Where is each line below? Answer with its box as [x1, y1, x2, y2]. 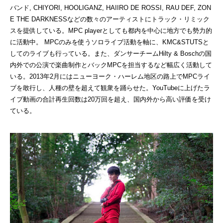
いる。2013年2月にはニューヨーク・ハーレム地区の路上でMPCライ [10, 73, 210, 81]
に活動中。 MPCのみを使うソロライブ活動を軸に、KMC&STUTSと [10, 38, 209, 46]
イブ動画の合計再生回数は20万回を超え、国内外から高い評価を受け [10, 96, 211, 104]
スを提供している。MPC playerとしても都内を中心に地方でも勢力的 [10, 27, 212, 35]
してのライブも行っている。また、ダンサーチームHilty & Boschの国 [10, 50, 212, 58]
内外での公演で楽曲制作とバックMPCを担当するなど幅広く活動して [10, 61, 212, 69]
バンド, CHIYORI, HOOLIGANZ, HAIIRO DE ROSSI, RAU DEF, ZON [10, 4, 211, 12]
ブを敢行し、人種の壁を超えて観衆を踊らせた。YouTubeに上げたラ [10, 84, 210, 92]
